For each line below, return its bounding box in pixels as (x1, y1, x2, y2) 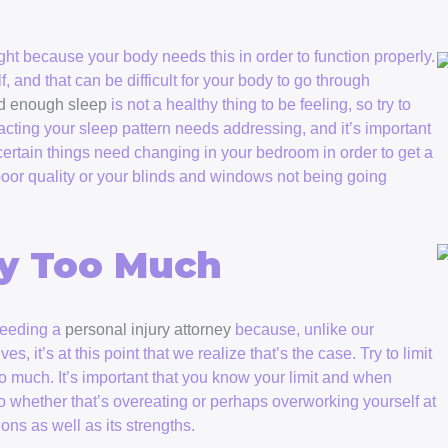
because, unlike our (231, 320, 374, 338)
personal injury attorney (65, 320, 231, 338)
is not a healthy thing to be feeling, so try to (107, 95, 411, 113)
